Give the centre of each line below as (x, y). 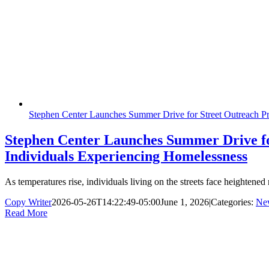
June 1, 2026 (185, 202)
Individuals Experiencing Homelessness (126, 156)
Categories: (233, 202)
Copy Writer (28, 202)
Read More (26, 213)
